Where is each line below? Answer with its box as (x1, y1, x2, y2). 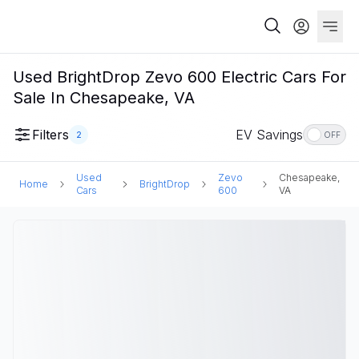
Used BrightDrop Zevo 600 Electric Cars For (13, 67, 346, 87)
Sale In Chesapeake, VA (13, 88, 195, 107)
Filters (32, 127, 69, 143)
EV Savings (236, 127, 303, 143)
